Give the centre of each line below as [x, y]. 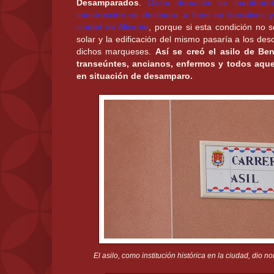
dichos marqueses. [116, 52]
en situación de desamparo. [135, 76]
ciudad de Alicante [113, 27]
